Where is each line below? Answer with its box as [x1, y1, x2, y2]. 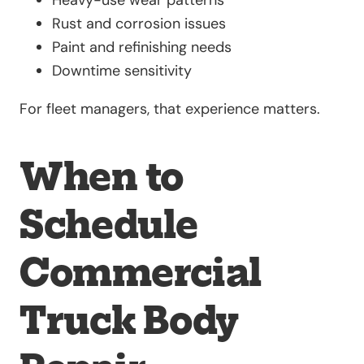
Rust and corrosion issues [52, 13, 226, 33]
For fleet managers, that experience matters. [19, 98, 320, 119]
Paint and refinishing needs [52, 37, 232, 57]
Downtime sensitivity [52, 60, 192, 80]
